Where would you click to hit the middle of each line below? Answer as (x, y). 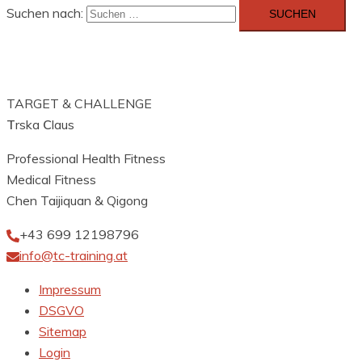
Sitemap (63, 332)
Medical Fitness (51, 180)
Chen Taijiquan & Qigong (77, 201)
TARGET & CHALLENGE (79, 104)
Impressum (70, 290)
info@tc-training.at (74, 256)
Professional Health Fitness (86, 159)
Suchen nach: (45, 13)
